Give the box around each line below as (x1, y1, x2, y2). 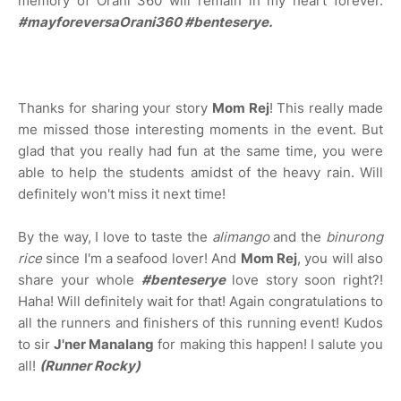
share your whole (18, 271, 141, 289)
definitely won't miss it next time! (18, 185, 226, 203)
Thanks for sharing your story (18, 99, 212, 117)
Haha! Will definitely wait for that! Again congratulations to (18, 293, 383, 311)
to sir (18, 336, 55, 354)
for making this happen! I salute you (154, 336, 384, 354)
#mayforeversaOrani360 (18, 13, 184, 31)
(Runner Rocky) (39, 357, 146, 375)
